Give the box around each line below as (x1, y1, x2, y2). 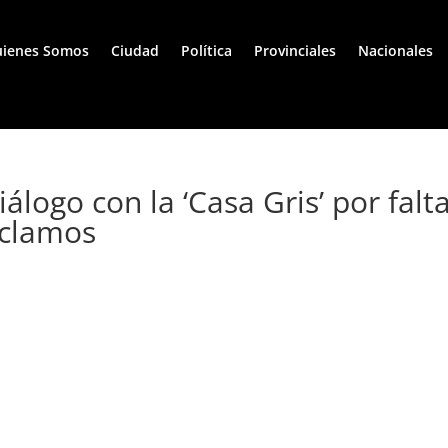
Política (181, 41, 232, 61)
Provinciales (254, 41, 336, 61)
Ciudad (111, 41, 159, 61)
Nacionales (358, 41, 433, 61)
